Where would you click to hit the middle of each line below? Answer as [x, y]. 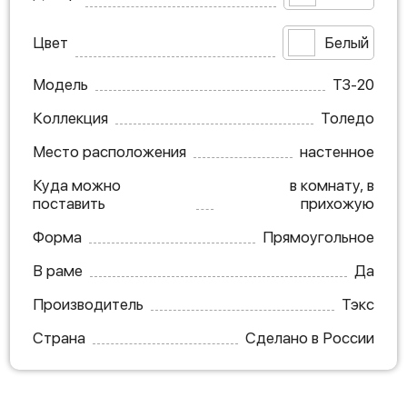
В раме [58, 271]
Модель [60, 85]
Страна [59, 338]
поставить [69, 204]
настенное [337, 152]
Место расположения [109, 152]
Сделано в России [310, 338]
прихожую [338, 204]
